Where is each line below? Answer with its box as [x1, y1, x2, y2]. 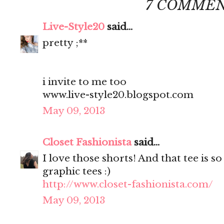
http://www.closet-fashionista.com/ [42, 178, 213, 190]
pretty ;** [42, 37, 87, 49]
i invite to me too [42, 76, 126, 88]
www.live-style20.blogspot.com [42, 89, 193, 101]
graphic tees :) [42, 165, 110, 177]
